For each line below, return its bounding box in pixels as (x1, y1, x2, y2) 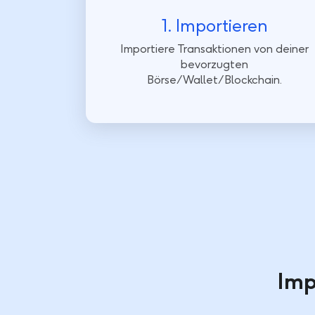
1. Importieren (161, 15, 268, 37)
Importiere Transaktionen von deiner (120, 42, 309, 56)
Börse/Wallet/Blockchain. (147, 73, 283, 87)
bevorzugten (181, 58, 249, 72)
